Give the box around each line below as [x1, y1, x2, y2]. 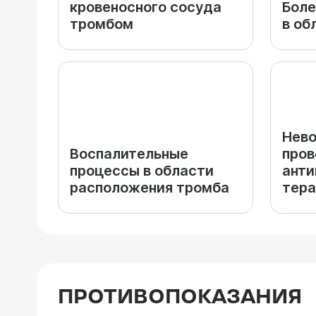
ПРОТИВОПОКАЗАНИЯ [58, 286, 302, 309]
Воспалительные [70, 145, 188, 162]
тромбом [70, 16, 133, 32]
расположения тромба [70, 179, 229, 196]
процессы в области [70, 162, 214, 179]
